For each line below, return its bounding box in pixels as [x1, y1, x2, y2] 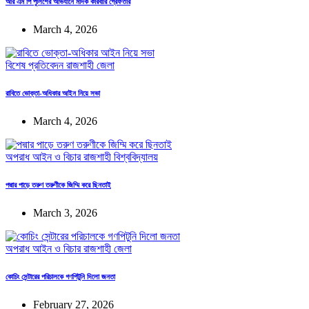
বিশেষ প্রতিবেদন [6, 59, 66, 71]
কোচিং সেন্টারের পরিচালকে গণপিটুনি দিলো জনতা [6, 272, 115, 281]
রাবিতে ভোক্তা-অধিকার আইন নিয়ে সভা [6, 88, 100, 97]
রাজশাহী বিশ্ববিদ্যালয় [83, 150, 158, 163]
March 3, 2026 [33, 206, 97, 219]
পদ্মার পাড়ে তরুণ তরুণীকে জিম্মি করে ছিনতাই [6, 180, 111, 189]
